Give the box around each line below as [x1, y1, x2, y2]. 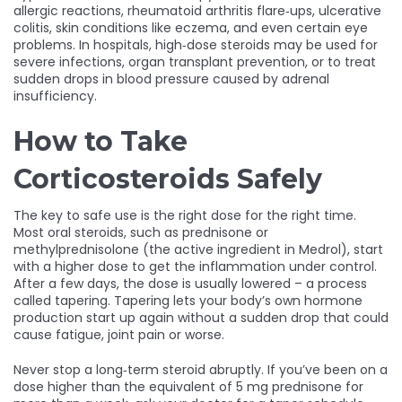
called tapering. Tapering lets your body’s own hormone [13, 292, 363, 310]
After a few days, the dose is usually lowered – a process [13, 275, 367, 293]
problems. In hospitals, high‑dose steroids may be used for [13, 36, 378, 54]
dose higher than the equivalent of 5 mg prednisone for [13, 378, 363, 396]
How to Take [13, 125, 188, 158]
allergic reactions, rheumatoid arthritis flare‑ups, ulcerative [13, 2, 381, 20]
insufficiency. [13, 87, 97, 105]
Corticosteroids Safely [13, 162, 322, 196]
